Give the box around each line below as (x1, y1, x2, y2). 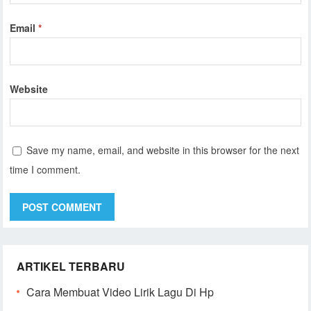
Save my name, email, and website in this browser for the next (26, 142, 300, 157)
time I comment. (10, 162, 81, 176)
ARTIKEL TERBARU (17, 258, 126, 274)
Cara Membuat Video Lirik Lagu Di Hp (26, 283, 215, 300)
